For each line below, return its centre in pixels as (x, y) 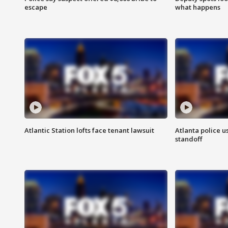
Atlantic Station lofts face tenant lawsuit (89, 131)
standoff (188, 139)
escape (36, 7)
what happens (197, 7)
